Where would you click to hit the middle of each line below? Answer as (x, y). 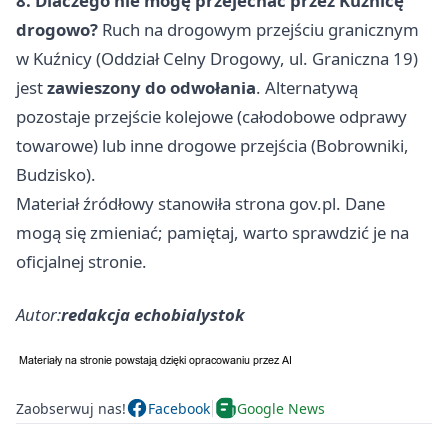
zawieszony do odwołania (151, 88)
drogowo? (57, 30)
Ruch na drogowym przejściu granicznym (258, 30)
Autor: (38, 315)
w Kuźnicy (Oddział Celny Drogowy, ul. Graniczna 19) (217, 59)
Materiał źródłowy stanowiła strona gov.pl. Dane (200, 204)
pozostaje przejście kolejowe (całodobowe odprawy (211, 117)
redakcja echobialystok (153, 315)
